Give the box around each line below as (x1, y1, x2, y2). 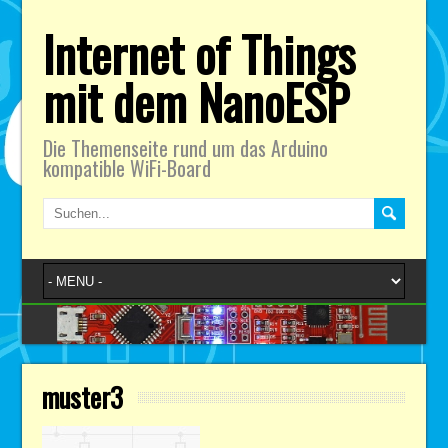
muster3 (42, 376, 124, 417)
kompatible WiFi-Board (42, 153, 211, 183)
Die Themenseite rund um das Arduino (42, 133, 328, 163)
